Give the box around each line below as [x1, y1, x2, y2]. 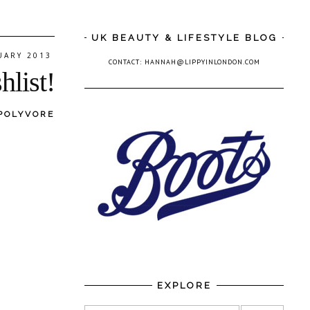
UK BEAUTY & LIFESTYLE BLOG [91, 33, 277, 43]
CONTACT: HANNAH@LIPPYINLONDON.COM [108, 57, 260, 66]
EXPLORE [156, 280, 212, 291]
